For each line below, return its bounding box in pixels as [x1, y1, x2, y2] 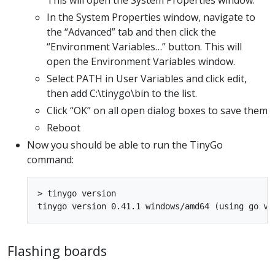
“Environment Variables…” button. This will [47, 39, 242, 53]
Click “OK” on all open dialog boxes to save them [47, 103, 268, 117]
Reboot [47, 120, 80, 134]
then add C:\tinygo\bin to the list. [47, 86, 197, 100]
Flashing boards [7, 241, 107, 260]
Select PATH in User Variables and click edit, [47, 71, 247, 85]
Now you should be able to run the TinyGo [27, 137, 223, 152]
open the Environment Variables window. [47, 54, 235, 68]
